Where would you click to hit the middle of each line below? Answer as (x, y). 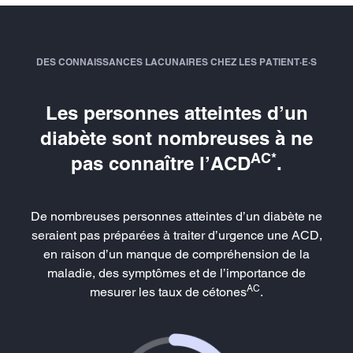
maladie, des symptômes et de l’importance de (176, 273)
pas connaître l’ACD (161, 163)
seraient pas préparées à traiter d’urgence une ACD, (176, 235)
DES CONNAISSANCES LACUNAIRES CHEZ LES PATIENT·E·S (176, 61)
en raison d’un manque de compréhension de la (176, 254)
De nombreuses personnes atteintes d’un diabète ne (176, 216)
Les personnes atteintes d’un (176, 112)
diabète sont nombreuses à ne (176, 137)
